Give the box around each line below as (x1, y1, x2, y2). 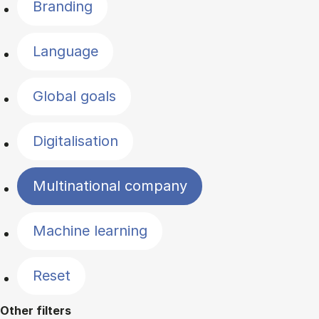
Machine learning (32, 222, 147, 240)
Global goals (32, 88, 116, 105)
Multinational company (32, 177, 187, 195)
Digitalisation (32, 132, 118, 150)
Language (32, 43, 98, 61)
